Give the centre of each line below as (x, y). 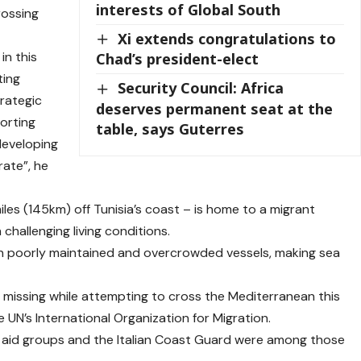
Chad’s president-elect (178, 59)
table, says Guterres (170, 129)
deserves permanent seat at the (215, 108)
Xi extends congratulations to (227, 38)
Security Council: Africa (201, 88)
